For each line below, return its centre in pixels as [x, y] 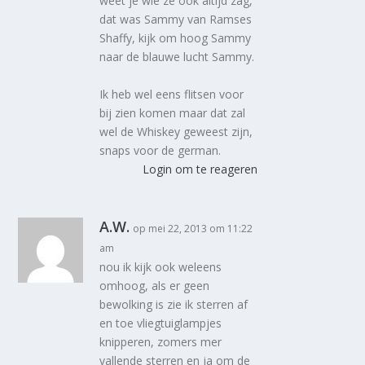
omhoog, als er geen [155, 285]
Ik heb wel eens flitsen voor [172, 94]
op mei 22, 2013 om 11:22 [193, 228]
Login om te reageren [200, 169]
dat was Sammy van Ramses [176, 20]
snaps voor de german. [161, 150]
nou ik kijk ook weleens [161, 266]
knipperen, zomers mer [161, 341]
